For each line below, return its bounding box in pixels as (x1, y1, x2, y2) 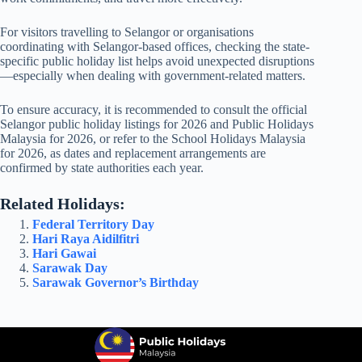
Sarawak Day (32, 260, 107, 275)
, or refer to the (93, 131, 171, 145)
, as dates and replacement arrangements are (44, 145, 266, 160)
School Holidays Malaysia (171, 131, 305, 145)
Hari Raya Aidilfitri (32, 231, 139, 246)
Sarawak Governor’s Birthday (32, 275, 199, 289)
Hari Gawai (32, 246, 96, 260)
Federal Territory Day (32, 217, 154, 231)
